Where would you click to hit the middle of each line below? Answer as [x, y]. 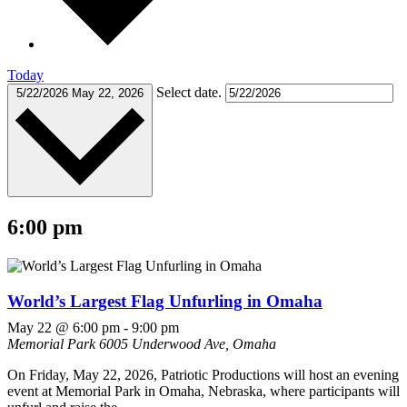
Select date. [191, 93]
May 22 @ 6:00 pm [64, 328]
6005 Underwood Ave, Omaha [188, 344]
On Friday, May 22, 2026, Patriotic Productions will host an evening [203, 375]
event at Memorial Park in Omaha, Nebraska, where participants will [203, 392]
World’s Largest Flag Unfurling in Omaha [165, 301]
